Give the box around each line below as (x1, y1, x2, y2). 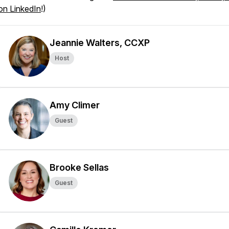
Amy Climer (50, 100, 100, 110)
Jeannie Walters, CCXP (50, 37, 150, 48)
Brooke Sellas (50, 162, 109, 173)
